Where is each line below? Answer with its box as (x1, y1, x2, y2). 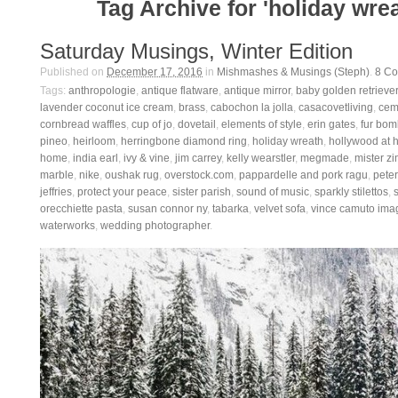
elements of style (221, 118, 302, 131)
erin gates (307, 118, 355, 131)
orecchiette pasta (40, 203, 123, 215)
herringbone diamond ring (121, 135, 247, 147)
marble (40, 169, 74, 181)
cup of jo (131, 118, 172, 131)
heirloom (73, 135, 115, 147)
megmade (300, 152, 349, 164)
